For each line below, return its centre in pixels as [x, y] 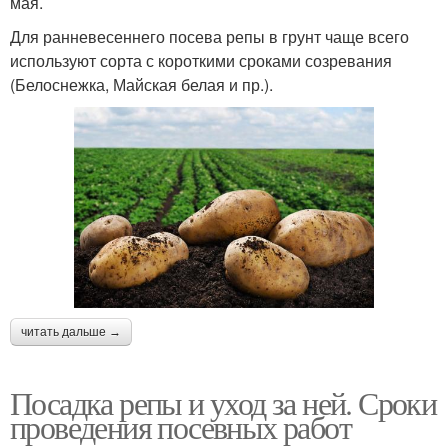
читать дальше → [71, 332]
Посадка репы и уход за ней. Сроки [223, 403]
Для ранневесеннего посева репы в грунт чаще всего [209, 36]
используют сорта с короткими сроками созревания [201, 60]
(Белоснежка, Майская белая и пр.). [141, 84]
